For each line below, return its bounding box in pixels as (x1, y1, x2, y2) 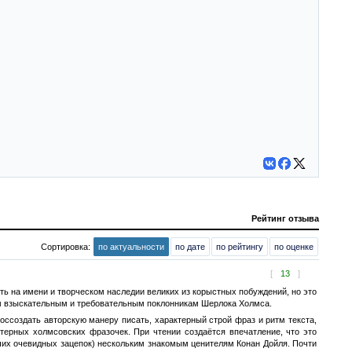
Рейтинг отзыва (251, 213, 319, 223)
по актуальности (98, 241, 164, 251)
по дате (175, 241, 205, 251)
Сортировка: (41, 241, 93, 251)
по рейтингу (216, 241, 263, 251)
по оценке (274, 241, 313, 251)
